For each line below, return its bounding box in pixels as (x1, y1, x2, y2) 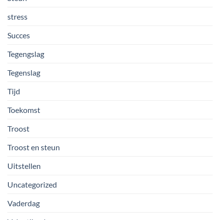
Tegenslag (7, 67, 40, 77)
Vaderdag (7, 198, 40, 208)
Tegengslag (7, 49, 44, 58)
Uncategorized (7, 179, 57, 189)
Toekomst (7, 105, 40, 114)
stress (7, 11, 27, 21)
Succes (7, 30, 30, 40)
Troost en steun (7, 142, 60, 152)
